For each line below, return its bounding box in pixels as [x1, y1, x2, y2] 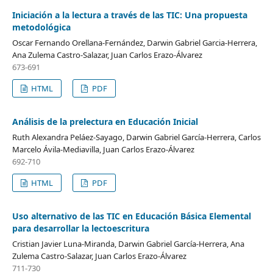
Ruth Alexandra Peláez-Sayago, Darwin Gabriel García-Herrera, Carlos [12, 131, 261, 143]
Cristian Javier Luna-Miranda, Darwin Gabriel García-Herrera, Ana [12, 238, 244, 249]
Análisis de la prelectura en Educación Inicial [12, 115, 198, 127]
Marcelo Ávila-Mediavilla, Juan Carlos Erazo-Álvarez [12, 143, 194, 155]
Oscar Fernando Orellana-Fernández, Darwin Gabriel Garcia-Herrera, [12, 37, 257, 48]
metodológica [12, 21, 71, 33]
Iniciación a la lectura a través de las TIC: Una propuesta [12, 9, 247, 21]
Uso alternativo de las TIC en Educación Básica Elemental [12, 210, 251, 222]
